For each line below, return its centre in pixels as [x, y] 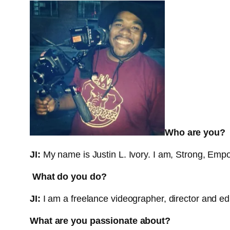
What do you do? [68, 177]
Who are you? [195, 133]
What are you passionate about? [100, 221]
